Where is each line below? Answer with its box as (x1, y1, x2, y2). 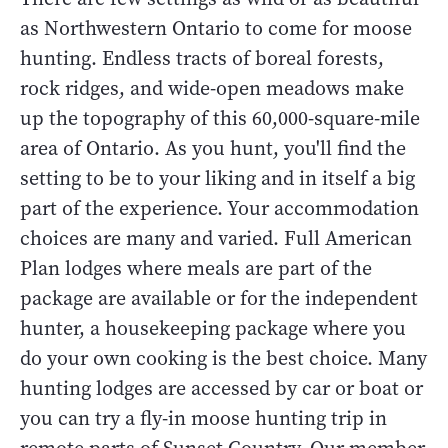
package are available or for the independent (20, 284, 418, 312)
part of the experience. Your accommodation (20, 194, 419, 222)
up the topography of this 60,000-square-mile (20, 104, 420, 132)
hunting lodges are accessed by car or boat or (20, 374, 423, 402)
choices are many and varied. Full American (20, 224, 412, 252)
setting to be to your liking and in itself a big (20, 164, 415, 192)
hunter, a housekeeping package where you (20, 314, 406, 342)
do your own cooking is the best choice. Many (20, 344, 427, 372)
